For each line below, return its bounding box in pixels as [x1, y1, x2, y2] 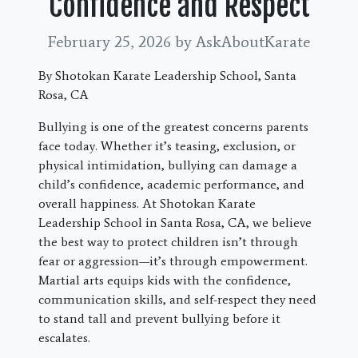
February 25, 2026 [48, 32, 175, 52]
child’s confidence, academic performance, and [38, 177, 304, 193]
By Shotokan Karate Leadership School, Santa [38, 68, 296, 84]
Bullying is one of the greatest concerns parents [38, 119, 308, 135]
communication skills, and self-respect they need [38, 292, 316, 308]
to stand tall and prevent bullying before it [38, 311, 280, 327]
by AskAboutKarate [175, 32, 310, 52]
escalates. [38, 330, 90, 346]
